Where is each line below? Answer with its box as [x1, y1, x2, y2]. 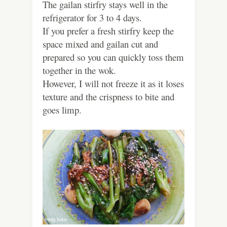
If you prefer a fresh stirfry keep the [43, 24, 174, 37]
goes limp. [43, 103, 85, 117]
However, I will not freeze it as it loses [43, 77, 184, 90]
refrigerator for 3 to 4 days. [43, 11, 142, 24]
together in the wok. [43, 64, 116, 77]
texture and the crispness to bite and [43, 90, 174, 103]
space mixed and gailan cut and [43, 37, 158, 51]
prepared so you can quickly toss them [43, 51, 184, 64]
